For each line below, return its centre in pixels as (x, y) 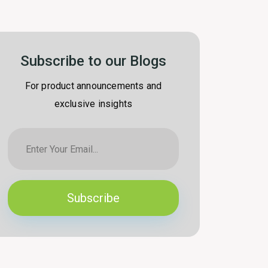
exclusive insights (93, 104)
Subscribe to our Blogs (93, 61)
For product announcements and (93, 86)
